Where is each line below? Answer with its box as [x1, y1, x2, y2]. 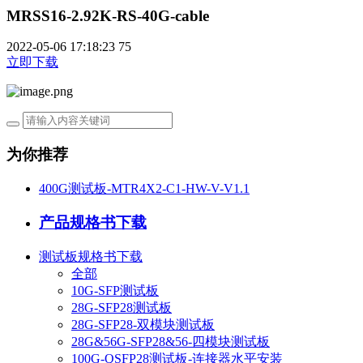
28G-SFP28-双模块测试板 [71, 318, 215, 332]
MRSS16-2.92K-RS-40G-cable [6, 6, 209, 24]
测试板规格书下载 [39, 250, 143, 264]
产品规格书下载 [39, 214, 147, 232]
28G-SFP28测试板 [71, 301, 172, 315]
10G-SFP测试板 [71, 284, 159, 298]
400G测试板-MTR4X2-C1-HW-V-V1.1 [39, 181, 250, 195]
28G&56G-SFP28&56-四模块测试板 [71, 335, 270, 349]
